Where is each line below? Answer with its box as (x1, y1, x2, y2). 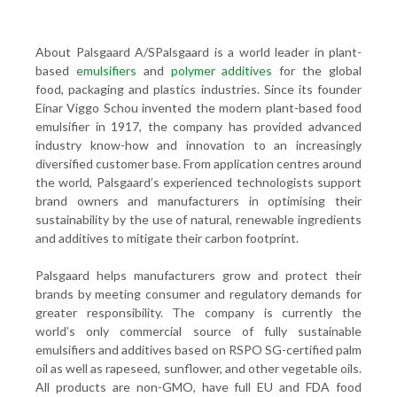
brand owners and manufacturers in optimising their (35, 193, 362, 208)
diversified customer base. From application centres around (35, 156, 362, 171)
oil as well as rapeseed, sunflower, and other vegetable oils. (35, 361, 362, 376)
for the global (272, 63, 362, 78)
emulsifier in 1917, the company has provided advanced (35, 119, 362, 134)
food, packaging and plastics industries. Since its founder (35, 82, 362, 97)
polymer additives (170, 63, 273, 78)
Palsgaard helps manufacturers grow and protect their (35, 268, 362, 283)
